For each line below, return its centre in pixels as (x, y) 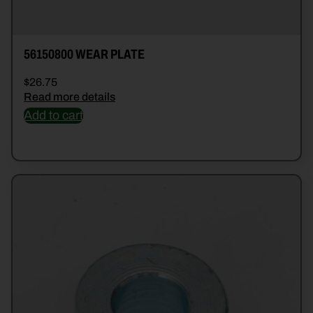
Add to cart (53, 116)
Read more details (70, 97)
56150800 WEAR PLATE (84, 54)
